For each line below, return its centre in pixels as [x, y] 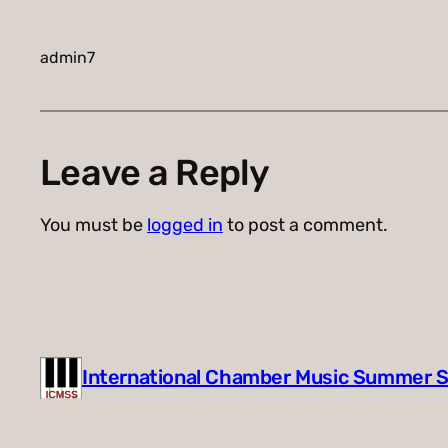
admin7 [67, 57]
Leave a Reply [155, 172]
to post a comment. [305, 224]
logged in [185, 224]
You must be [93, 224]
